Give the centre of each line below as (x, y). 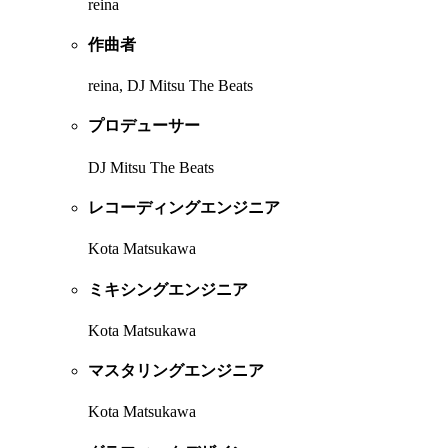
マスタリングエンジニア (176, 371)
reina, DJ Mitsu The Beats (170, 86)
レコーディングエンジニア (184, 208)
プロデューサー (144, 126)
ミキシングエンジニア (168, 289)
